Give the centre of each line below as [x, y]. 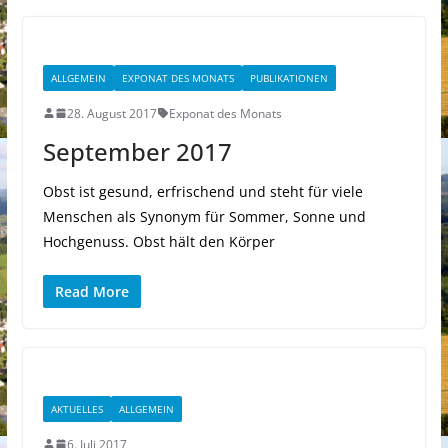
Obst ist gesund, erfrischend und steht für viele [202, 191]
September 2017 [137, 151]
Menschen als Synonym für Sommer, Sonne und [204, 216]
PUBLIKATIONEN [288, 77]
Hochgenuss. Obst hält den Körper [158, 241]
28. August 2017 [111, 113]
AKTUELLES [76, 408]
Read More [91, 291]
